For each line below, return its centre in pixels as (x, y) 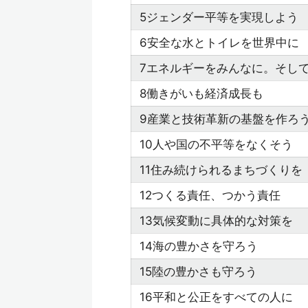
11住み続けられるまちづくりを (221, 170)
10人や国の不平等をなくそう (216, 144)
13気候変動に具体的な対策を (216, 221)
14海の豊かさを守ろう (199, 246)
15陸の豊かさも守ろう (198, 272)
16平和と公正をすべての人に (216, 297)
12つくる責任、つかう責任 (210, 195)
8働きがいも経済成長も (201, 93)
